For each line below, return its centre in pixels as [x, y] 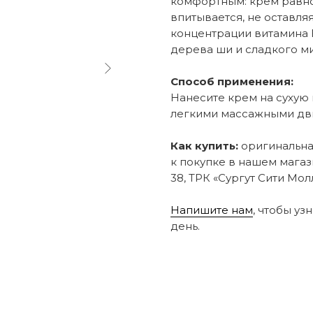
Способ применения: [232, 82]
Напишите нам [212, 210]
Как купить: [204, 146]
